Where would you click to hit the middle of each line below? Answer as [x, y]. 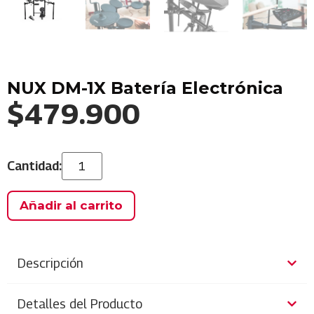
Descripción [50, 263]
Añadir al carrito [71, 205]
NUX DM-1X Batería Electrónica [145, 88]
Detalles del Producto [80, 304]
